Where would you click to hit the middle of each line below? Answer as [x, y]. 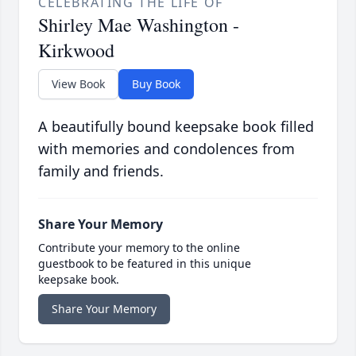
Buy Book [156, 84]
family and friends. [101, 171]
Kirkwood [76, 50]
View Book [78, 84]
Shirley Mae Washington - [139, 25]
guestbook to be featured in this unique [145, 264]
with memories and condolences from [166, 149]
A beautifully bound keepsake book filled [176, 127]
